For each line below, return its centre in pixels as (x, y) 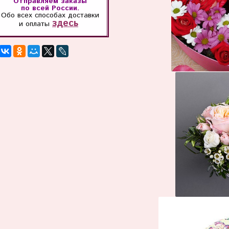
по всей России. (50, 8)
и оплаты (36, 24)
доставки (83, 15)
